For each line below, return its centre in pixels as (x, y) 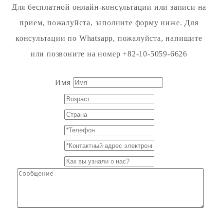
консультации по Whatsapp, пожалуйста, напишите (109, 38)
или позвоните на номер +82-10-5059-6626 (109, 54)
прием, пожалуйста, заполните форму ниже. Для (109, 22)
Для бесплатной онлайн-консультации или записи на (109, 7)
